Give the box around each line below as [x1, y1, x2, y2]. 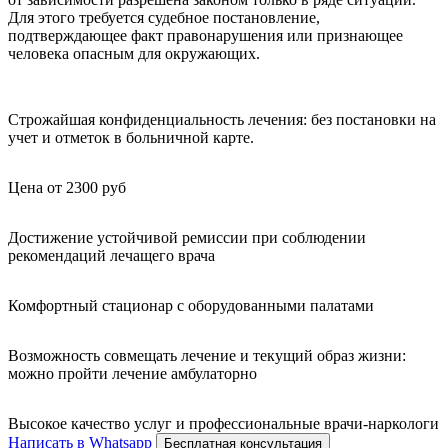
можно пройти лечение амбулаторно [8, 364, 257, 382]
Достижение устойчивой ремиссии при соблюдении [8, 228, 366, 246]
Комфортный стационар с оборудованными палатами [8, 296, 374, 314]
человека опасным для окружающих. [8, 44, 260, 62]
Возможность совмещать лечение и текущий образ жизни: [8, 346, 406, 364]
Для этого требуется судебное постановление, [8, 8, 320, 26]
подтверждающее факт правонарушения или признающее [8, 26, 403, 44]
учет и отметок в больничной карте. [8, 128, 254, 146]
